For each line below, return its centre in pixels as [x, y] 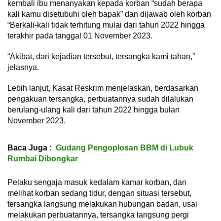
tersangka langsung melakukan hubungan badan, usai [102, 204]
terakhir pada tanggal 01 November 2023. [80, 36]
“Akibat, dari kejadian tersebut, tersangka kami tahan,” [101, 56]
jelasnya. [23, 67]
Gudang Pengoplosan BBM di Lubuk [125, 147]
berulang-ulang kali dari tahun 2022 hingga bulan [93, 110]
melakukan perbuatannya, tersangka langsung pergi [98, 215]
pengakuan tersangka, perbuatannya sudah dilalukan [100, 99]
